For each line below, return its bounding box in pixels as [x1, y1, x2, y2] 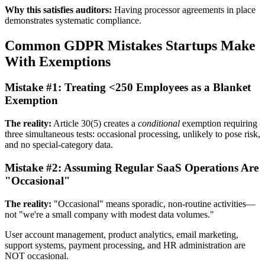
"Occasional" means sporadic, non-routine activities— [51, 198, 256, 209]
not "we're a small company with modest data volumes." [5, 209, 214, 219]
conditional [138, 118, 180, 129]
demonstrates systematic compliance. [5, 15, 141, 25]
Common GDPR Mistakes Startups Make [5, 37, 256, 53]
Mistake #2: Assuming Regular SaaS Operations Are [5, 161, 258, 174]
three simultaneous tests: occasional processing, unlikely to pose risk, [5, 129, 260, 140]
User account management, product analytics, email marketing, [5, 229, 238, 240]
